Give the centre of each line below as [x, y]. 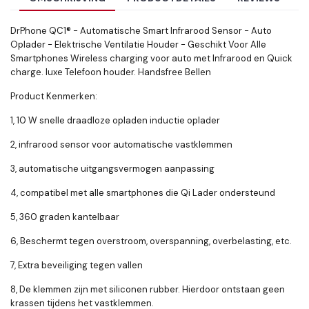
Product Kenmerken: [54, 97]
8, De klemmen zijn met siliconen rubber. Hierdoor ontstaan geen [148, 290]
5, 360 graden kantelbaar [65, 217]
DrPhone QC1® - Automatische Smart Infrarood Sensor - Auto [141, 31]
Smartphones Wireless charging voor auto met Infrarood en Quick [151, 59]
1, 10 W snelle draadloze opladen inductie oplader [115, 121]
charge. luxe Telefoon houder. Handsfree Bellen [111, 72]
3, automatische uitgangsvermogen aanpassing [112, 169]
